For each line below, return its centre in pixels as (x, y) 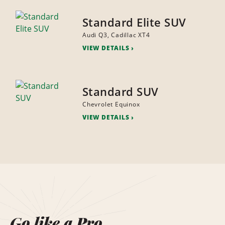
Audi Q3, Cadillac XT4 (116, 35)
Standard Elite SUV (134, 22)
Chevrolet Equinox (111, 104)
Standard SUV (120, 92)
